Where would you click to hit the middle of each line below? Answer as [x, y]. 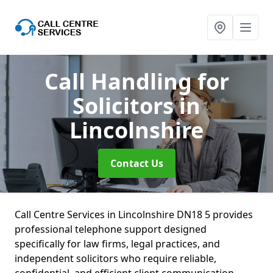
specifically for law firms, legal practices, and [117, 244]
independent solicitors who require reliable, [115, 258]
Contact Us [136, 163]
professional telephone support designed [111, 229]
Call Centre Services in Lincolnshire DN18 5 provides [134, 214]
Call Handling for [136, 81]
